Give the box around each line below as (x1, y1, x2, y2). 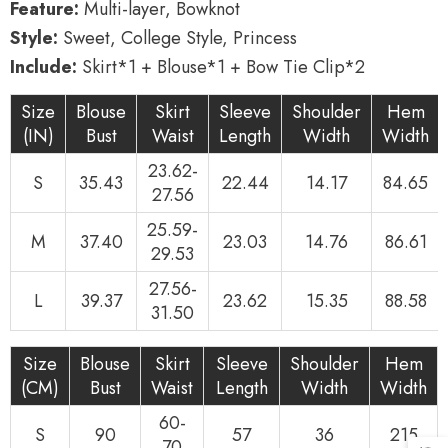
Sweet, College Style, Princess (58, 25, 297, 51)
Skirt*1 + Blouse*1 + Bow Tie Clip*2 (77, 54, 365, 80)
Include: (10, 54, 77, 80)
